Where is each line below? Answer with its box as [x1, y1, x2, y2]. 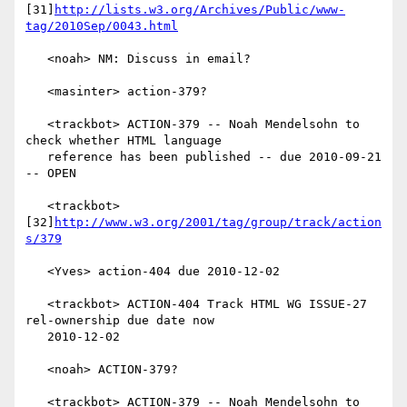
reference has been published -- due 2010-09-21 [25, 150, 47, 164]
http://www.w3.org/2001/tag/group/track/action [55, 215, 382, 230]
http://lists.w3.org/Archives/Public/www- [55, 3, 345, 17]
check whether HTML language [25, 134, 222, 148]
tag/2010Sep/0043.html [25, 19, 178, 34]
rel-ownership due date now [25, 313, 214, 328]
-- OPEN [25, 166, 76, 181]
